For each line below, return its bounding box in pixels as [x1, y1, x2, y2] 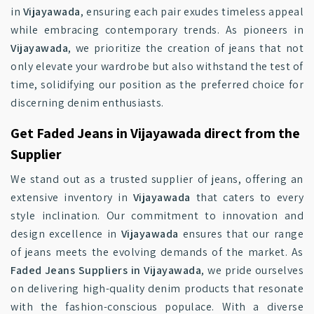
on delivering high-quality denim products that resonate [11, 281, 303, 296]
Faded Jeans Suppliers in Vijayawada [11, 263, 202, 278]
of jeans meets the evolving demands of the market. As [11, 245, 303, 259]
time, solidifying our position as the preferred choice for [11, 77, 303, 92]
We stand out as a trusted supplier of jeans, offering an [11, 172, 303, 186]
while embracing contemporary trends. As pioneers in [11, 22, 303, 37]
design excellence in [11, 226, 121, 241]
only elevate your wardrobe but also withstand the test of [11, 59, 303, 74]
